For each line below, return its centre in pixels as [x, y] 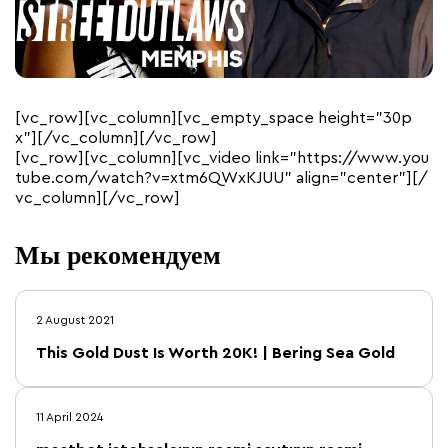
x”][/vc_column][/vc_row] [116, 138]
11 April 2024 [69, 417]
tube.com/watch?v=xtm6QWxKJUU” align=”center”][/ [221, 178]
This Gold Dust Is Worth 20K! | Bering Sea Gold [215, 353]
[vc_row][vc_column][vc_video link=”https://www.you [222, 158]
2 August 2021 [75, 320]
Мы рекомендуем [118, 254]
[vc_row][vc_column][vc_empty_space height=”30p [213, 118]
